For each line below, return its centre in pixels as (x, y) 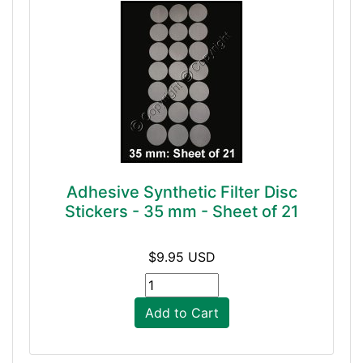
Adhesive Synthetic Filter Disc (181, 192)
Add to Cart (181, 313)
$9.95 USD (181, 257)
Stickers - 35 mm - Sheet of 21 (181, 211)
